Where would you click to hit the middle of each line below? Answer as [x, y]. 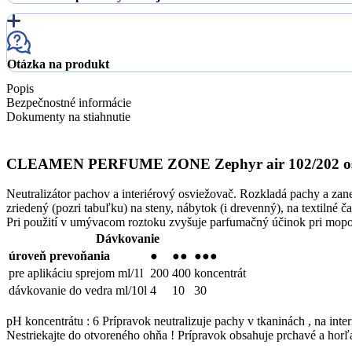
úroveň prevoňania [59, 256]
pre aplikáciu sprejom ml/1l [76, 273]
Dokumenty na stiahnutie [68, 116]
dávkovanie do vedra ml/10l [78, 291]
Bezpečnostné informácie [69, 102]
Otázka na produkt [58, 64]
